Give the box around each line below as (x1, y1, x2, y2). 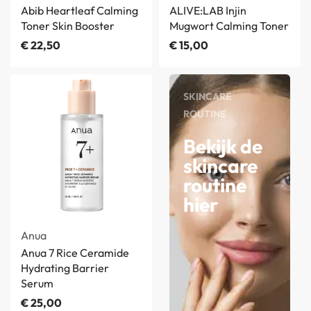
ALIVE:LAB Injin (169, 3, 246, 18)
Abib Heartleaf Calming (21, 3, 138, 18)
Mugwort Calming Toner (169, 19, 289, 33)
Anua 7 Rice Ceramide (21, 246, 129, 260)
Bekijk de (183, 134, 262, 159)
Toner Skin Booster (21, 19, 115, 33)
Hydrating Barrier (21, 261, 109, 276)
